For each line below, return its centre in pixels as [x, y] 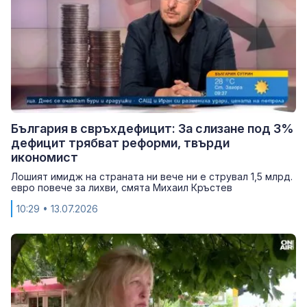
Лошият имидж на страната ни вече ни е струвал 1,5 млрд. [152, 176]
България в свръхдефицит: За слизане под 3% [152, 128]
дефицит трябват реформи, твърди [120, 143]
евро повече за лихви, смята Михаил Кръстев [122, 187]
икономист [45, 157]
